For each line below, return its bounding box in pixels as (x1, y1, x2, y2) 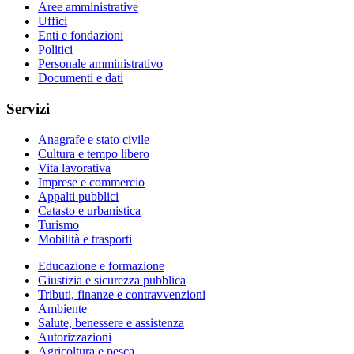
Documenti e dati (38, 71, 123, 85)
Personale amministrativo (38, 57, 163, 71)
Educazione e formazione (38, 258, 164, 273)
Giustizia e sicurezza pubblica (38, 273, 186, 287)
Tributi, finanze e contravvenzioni (38, 287, 205, 301)
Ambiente (38, 301, 87, 315)
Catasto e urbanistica (38, 203, 141, 217)
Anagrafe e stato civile (38, 132, 149, 146)
